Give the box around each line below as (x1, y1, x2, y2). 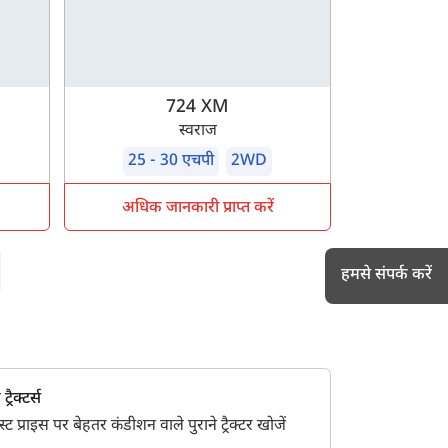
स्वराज (178, 121, 217, 143)
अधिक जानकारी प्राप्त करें (121, 198, 274, 220)
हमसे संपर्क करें (341, 265, 432, 286)
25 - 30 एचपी (128, 151, 215, 173)
